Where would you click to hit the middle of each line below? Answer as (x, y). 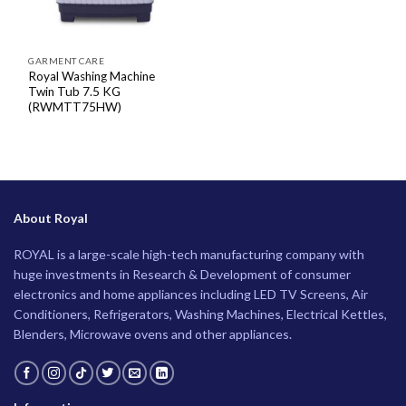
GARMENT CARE (67, 61)
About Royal (51, 217)
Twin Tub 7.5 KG (75, 91)
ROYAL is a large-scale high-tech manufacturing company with (189, 254)
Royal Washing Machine (92, 76)
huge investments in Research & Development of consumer (182, 274)
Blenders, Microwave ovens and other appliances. (153, 333)
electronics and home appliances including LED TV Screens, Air (191, 294)
